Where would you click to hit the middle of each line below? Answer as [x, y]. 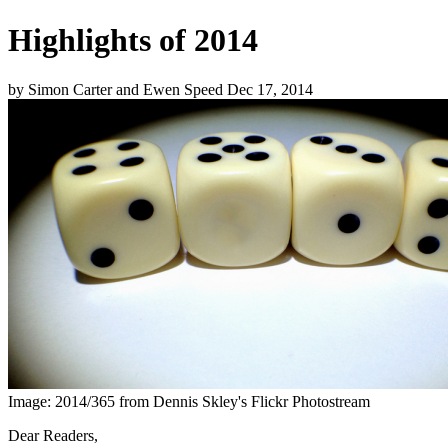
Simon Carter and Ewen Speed [127, 89]
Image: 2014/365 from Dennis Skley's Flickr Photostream [189, 401]
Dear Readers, [53, 435]
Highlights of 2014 [133, 40]
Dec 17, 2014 [270, 89]
